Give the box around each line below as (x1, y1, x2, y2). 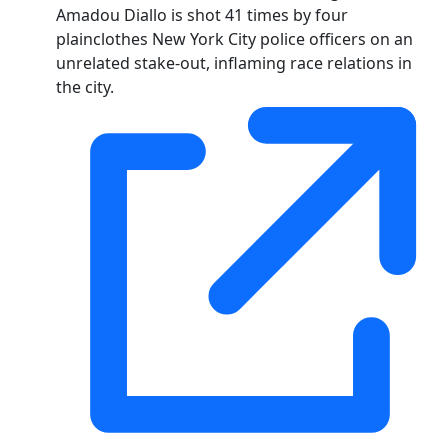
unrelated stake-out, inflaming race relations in (56, 51, 412, 74)
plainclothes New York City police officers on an (56, 27, 413, 50)
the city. (56, 75, 114, 98)
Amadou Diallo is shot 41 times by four (56, 3, 348, 26)
